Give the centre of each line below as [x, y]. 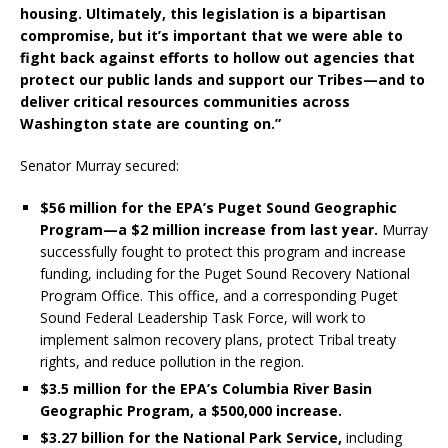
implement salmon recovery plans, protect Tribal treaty [218, 340]
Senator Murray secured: [99, 166]
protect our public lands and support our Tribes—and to [222, 80]
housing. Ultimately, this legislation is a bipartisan [203, 14]
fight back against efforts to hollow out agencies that [217, 58]
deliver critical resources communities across [185, 102]
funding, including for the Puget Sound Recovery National [225, 274]
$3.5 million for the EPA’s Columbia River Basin [206, 389]
